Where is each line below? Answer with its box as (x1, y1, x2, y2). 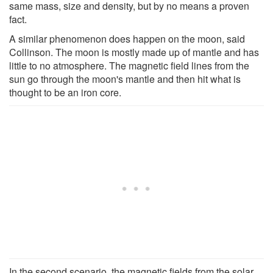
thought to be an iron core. (9, 85, 121, 99)
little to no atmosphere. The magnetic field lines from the (9, 58, 249, 73)
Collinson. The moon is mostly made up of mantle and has (9, 44, 259, 59)
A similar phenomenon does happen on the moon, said (9, 31, 245, 46)
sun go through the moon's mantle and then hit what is (9, 71, 241, 86)
